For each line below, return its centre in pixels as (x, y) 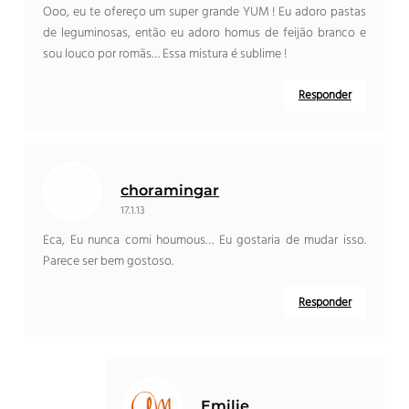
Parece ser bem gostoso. (109, 262)
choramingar (170, 191)
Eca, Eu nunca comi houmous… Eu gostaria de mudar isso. (204, 241)
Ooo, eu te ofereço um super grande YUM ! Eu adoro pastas (204, 13)
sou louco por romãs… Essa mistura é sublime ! (165, 55)
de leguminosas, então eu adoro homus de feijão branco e (204, 34)
